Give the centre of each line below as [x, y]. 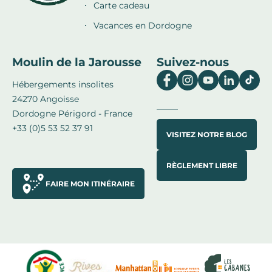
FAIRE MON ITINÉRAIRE [90, 183]
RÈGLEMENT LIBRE [202, 165]
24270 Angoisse [46, 99]
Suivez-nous [193, 62]
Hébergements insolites [63, 84]
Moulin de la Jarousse [77, 62]
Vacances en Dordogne [143, 25]
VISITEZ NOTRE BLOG [207, 134]
